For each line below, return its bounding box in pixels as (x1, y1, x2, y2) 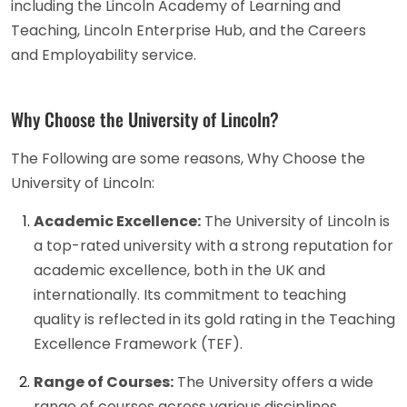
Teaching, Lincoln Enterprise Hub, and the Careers (11, 20, 366, 42)
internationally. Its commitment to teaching (34, 284, 346, 306)
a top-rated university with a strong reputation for (34, 235, 393, 257)
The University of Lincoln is (201, 211, 390, 233)
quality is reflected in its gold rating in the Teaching (34, 309, 395, 331)
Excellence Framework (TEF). (34, 333, 243, 355)
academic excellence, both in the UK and (34, 260, 325, 282)
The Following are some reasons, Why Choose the (11, 148, 365, 170)
